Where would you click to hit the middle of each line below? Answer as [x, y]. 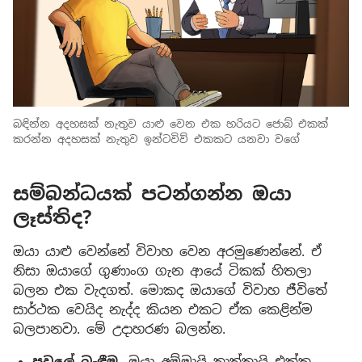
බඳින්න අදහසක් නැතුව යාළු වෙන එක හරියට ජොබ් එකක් [170, 124]
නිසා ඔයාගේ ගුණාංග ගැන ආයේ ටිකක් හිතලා [162, 271]
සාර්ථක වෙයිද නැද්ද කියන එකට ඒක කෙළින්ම [163, 310]
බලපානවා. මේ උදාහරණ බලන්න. [119, 330]
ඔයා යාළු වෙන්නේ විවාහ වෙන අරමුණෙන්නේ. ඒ [167, 252]
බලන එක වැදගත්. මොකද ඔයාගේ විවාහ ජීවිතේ [170, 291]
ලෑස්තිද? [53, 218]
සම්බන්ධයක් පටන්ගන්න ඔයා [152, 194]
